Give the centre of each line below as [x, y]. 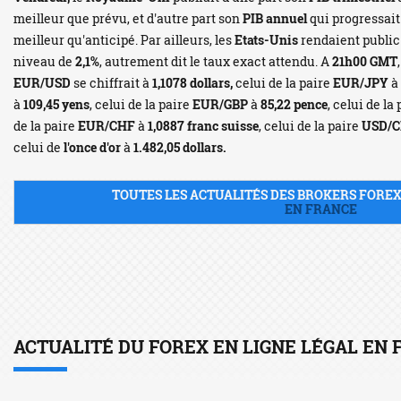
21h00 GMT [365, 61]
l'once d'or [92, 147]
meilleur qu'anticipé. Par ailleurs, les [124, 40]
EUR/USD [42, 83]
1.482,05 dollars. [180, 147]
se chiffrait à [111, 83]
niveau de [44, 61]
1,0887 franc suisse [203, 126]
